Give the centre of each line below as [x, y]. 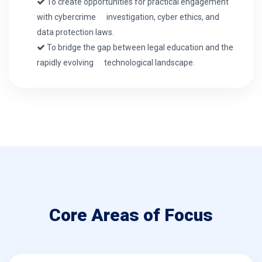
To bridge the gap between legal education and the [139, 47]
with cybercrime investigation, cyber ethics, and [128, 17]
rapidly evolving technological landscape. [116, 62]
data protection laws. [75, 32]
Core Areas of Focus [131, 215]
